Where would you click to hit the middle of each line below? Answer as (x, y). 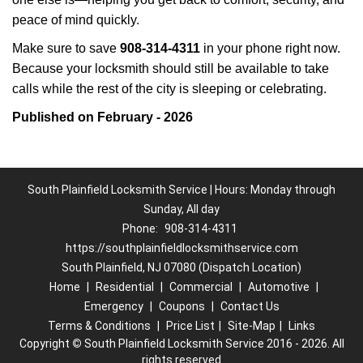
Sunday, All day (181, 209)
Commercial (201, 287)
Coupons (181, 306)
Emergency (113, 306)
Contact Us (250, 306)
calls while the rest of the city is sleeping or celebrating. (169, 89)
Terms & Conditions (99, 326)
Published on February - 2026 (102, 117)
